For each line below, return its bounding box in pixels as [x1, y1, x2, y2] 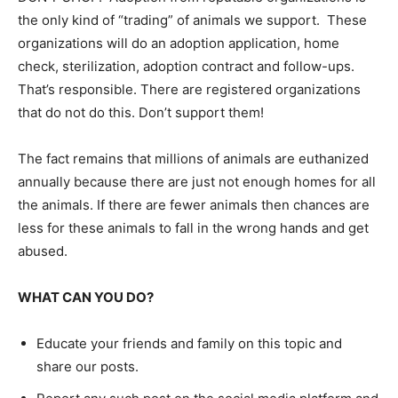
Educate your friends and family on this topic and [36, 334, 342, 352]
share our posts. [36, 357, 139, 375]
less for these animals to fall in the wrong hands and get [18, 219, 369, 236]
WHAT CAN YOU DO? [18, 288, 154, 306]
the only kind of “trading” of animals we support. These [18, 11, 367, 28]
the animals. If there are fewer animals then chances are [18, 195, 370, 213]
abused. [18, 242, 68, 259]
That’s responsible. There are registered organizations [18, 80, 361, 98]
